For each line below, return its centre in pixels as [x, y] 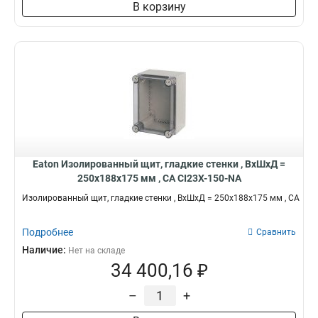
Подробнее [48, 232]
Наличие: [45, 250]
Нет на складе [97, 251]
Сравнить [276, 232]
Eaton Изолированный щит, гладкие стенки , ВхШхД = [159, 164]
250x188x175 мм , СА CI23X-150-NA [159, 178]
